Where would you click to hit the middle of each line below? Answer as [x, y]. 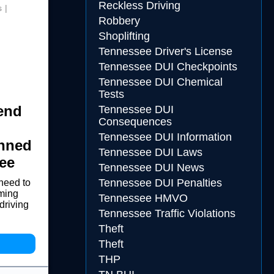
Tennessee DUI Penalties [160, 183]
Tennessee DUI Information [165, 137]
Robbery [119, 21]
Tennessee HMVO [143, 198]
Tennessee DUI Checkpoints [168, 67]
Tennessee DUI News [151, 168]
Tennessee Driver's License [165, 51]
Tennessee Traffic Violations [167, 213]
